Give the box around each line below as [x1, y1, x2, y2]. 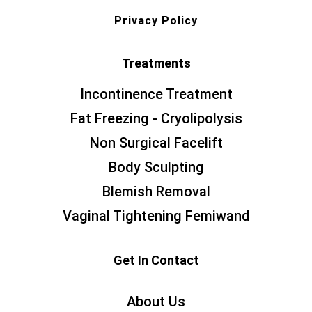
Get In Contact [113, 253, 199, 268]
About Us [127, 293, 185, 311]
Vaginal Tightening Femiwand [62, 208, 250, 225]
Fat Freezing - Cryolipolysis [70, 110, 242, 127]
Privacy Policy [114, 14, 198, 28]
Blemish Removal [102, 183, 210, 201]
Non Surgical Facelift [89, 134, 223, 152]
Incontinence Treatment [79, 86, 233, 103]
